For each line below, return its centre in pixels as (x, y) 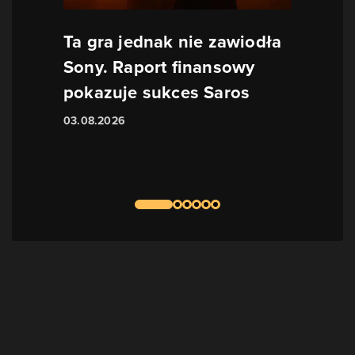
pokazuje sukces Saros (157, 92)
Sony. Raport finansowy (159, 67)
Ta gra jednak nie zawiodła (173, 42)
